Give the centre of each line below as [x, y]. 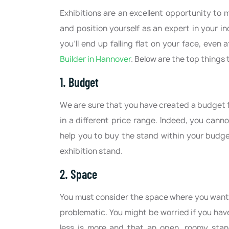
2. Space [78, 174]
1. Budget [79, 82]
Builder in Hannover [95, 59]
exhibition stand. [91, 151]
